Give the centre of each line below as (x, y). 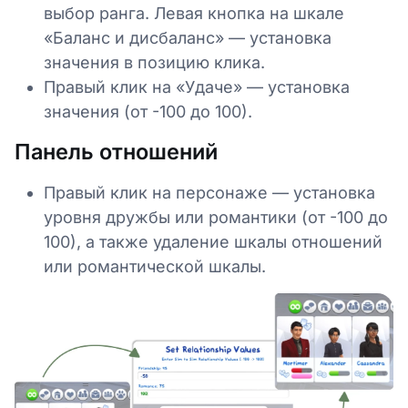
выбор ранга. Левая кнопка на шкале (194, 13)
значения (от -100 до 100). (148, 111)
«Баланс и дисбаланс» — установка (188, 37)
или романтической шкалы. (155, 266)
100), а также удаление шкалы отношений (213, 241)
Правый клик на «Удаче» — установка (197, 87)
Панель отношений (116, 151)
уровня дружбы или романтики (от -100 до (216, 217)
